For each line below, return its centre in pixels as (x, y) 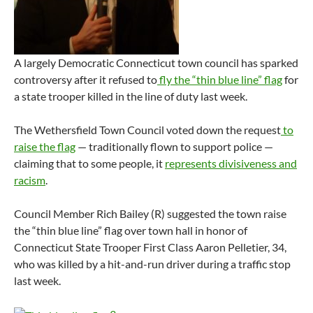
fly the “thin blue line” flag (220, 80)
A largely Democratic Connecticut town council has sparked (156, 63)
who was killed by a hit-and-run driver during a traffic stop (152, 264)
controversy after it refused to (86, 80)
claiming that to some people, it (89, 163)
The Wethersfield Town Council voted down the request (147, 130)
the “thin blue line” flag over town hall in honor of (131, 231)
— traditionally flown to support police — (174, 147)
